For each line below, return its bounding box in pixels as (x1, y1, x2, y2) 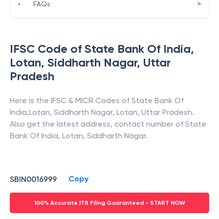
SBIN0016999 (10, 174, 57, 184)
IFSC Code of (10, 42, 85, 56)
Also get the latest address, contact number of (10, 119, 185, 129)
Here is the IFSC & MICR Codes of (10, 96, 131, 105)
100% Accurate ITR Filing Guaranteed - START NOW (34, 199, 185, 206)
